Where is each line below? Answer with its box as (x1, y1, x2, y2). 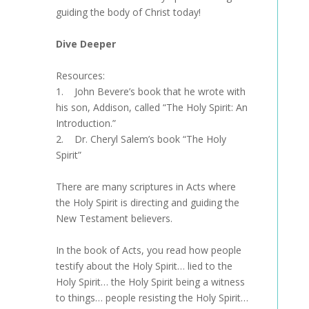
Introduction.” (55, 117, 116, 130)
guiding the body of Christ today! (55, 6, 201, 19)
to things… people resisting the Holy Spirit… (55, 291, 248, 304)
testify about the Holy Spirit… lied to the (55, 259, 232, 272)
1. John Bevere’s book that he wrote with (55, 85, 246, 98)
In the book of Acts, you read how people (55, 243, 241, 257)
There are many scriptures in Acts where (55, 180, 236, 193)
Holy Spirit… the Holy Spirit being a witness (55, 275, 245, 288)
